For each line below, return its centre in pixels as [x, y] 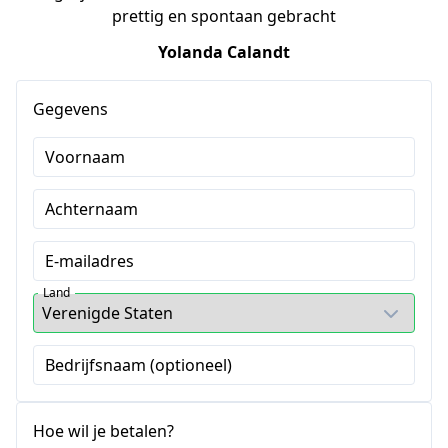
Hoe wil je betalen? [103, 431]
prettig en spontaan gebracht [224, 16]
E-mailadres [89, 261]
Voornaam [85, 157]
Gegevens [70, 109]
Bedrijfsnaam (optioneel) [138, 365]
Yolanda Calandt [224, 52]
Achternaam [91, 209]
